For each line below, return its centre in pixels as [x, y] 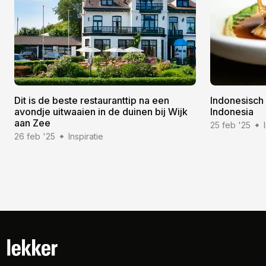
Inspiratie [86, 137]
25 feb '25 [230, 125]
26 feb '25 [35, 137]
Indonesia [232, 112]
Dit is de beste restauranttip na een [92, 101]
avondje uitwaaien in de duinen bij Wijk [101, 112]
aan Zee [32, 123]
